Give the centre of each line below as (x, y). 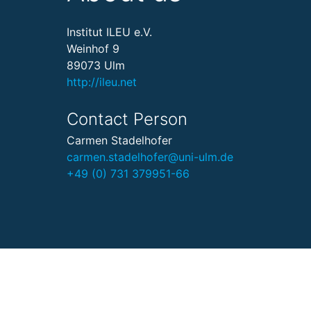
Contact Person (127, 119)
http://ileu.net (102, 82)
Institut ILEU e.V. (109, 32)
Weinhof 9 (93, 49)
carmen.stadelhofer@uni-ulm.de (150, 157)
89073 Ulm (96, 65)
